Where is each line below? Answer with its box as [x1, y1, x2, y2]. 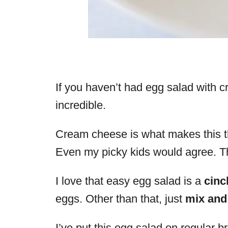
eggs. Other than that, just [55, 192, 185, 205]
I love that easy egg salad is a [55, 175, 201, 187]
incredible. [55, 99, 106, 111]
